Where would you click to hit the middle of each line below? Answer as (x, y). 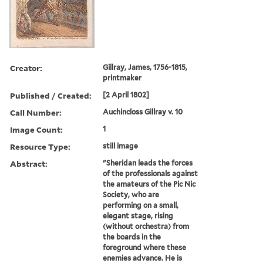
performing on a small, (141, 205)
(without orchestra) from (146, 226)
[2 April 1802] (126, 95)
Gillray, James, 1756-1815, (145, 67)
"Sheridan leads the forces (148, 163)
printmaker (122, 77)
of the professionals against (151, 173)
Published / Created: (51, 95)
